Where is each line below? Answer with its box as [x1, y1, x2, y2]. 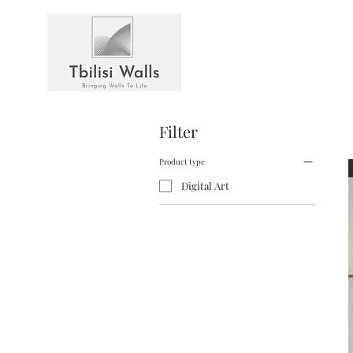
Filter [159, 120, 198, 142]
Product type [159, 155, 205, 167]
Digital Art [181, 179, 229, 193]
